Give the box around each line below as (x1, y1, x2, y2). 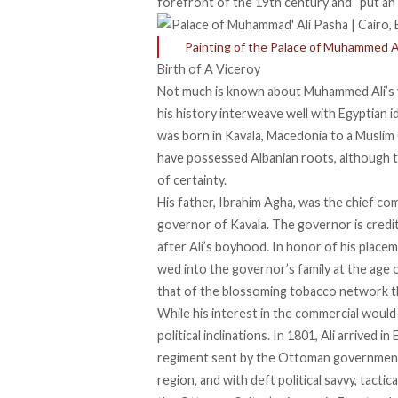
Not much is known (157, 84, 265, 99)
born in (182, 128, 222, 144)
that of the (157, 283, 222, 299)
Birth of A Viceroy (157, 61, 260, 77)
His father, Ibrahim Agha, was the (157, 195, 346, 211)
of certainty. (157, 172, 227, 188)
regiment (157, 350, 209, 366)
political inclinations (157, 328, 267, 344)
